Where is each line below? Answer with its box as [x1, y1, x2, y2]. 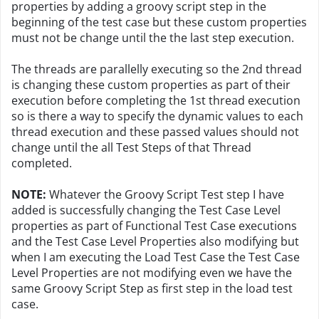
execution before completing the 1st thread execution [11, 93, 300, 108]
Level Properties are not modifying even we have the [11, 265, 292, 281]
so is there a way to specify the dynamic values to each [11, 108, 303, 124]
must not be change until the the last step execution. [11, 30, 294, 46]
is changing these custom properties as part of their [11, 77, 291, 93]
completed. [11, 155, 72, 171]
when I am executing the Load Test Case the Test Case [11, 249, 300, 265]
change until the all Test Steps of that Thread [11, 140, 251, 155]
